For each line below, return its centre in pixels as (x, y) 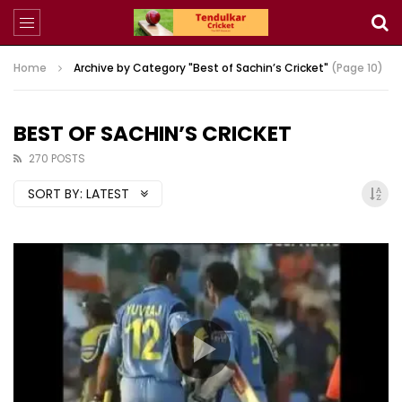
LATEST (109, 194)
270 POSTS (57, 158)
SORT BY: (55, 194)
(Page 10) (356, 68)
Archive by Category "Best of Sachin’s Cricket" (201, 68)
